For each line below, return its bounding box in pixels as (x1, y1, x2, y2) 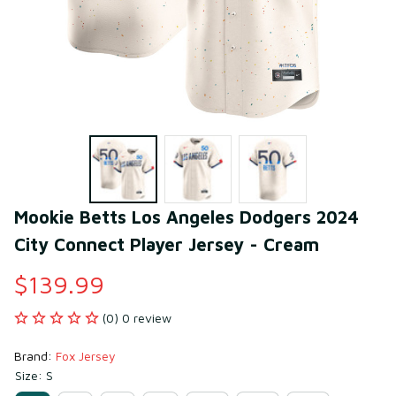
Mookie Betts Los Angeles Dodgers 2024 (14, 206, 359, 227)
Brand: (14, 347, 56, 363)
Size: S (15, 367, 53, 383)
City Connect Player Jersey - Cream (14, 233, 319, 255)
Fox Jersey (56, 347, 116, 363)
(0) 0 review (103, 309, 171, 325)
